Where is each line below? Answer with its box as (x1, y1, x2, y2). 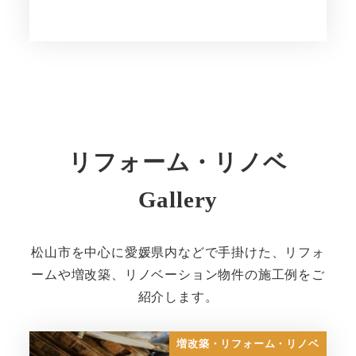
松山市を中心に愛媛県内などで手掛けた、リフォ (31, 246, 325, 260)
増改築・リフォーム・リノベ (176, 338, 319, 350)
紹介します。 (137, 290, 219, 304)
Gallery (137, 187, 219, 213)
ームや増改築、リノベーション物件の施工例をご (31, 268, 325, 282)
